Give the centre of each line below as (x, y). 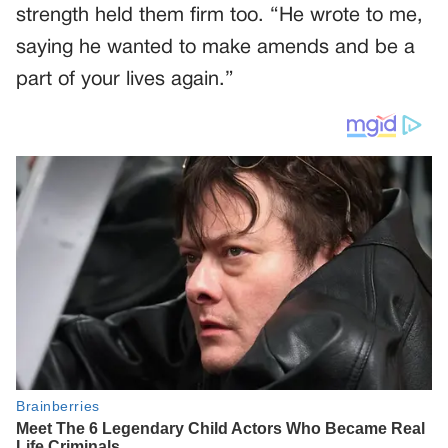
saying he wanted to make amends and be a (215, 48)
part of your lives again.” (125, 80)
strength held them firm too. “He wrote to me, (219, 16)
